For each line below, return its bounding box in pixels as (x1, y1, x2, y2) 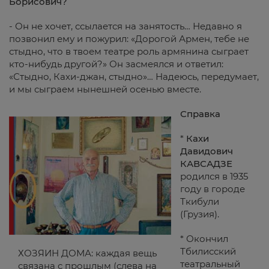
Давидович (180, 145, 233, 157)
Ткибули (180, 196, 219, 207)
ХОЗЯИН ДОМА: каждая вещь (18, 247, 157, 259)
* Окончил (180, 233, 228, 244)
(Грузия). (180, 208, 219, 220)
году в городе (180, 183, 245, 195)
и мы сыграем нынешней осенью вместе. (9, 83, 201, 95)
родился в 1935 (180, 171, 248, 182)
